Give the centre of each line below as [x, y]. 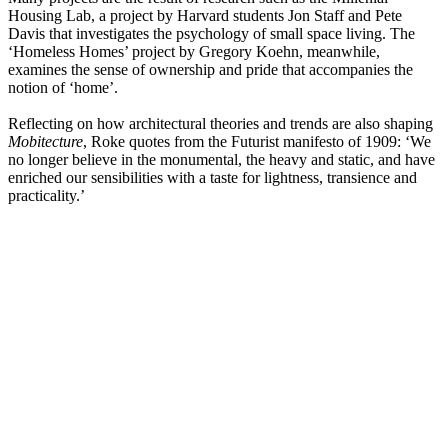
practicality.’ [46, 196]
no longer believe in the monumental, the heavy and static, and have [221, 160]
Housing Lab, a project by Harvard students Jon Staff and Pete [205, 16]
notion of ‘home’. [63, 88]
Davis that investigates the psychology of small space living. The [211, 34]
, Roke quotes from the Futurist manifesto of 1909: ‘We [257, 142]
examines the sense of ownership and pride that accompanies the [210, 70]
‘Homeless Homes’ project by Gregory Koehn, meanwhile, [194, 52]
